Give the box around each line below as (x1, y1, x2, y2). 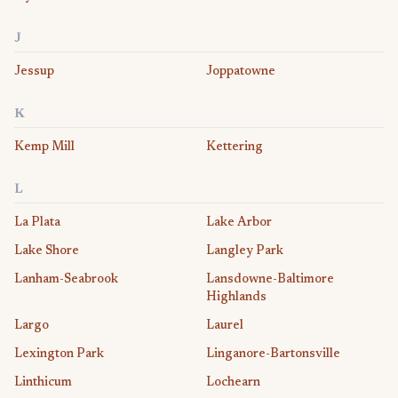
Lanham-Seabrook (14, 273, 118, 286)
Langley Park (206, 244, 283, 258)
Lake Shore (14, 244, 79, 258)
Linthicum (14, 376, 72, 389)
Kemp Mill (14, 140, 75, 154)
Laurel (206, 319, 243, 332)
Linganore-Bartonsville (206, 347, 340, 361)
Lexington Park (14, 347, 104, 361)
